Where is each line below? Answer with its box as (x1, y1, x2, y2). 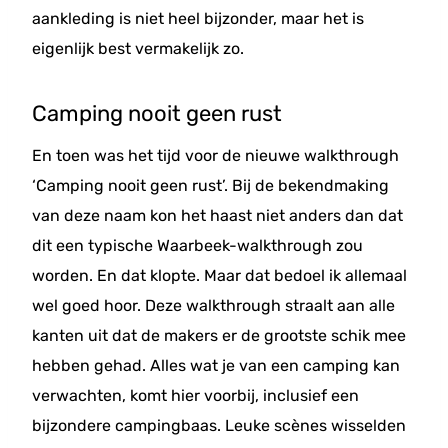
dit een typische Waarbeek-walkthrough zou (32, 236, 363, 255)
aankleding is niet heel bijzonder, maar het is (32, 9, 364, 28)
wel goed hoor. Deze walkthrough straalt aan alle (32, 296, 395, 315)
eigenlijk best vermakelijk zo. (32, 39, 244, 58)
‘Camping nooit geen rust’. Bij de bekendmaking (32, 176, 389, 195)
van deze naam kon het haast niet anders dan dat (32, 206, 403, 225)
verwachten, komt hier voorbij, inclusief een (32, 386, 359, 405)
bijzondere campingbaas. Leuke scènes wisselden (32, 416, 406, 435)
